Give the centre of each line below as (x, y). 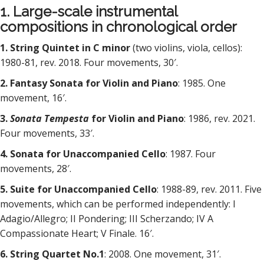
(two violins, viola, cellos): (187, 48)
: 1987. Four (191, 154)
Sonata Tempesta (51, 118)
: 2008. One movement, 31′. (163, 254)
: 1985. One (202, 83)
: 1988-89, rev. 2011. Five (209, 189)
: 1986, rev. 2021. (220, 118)
